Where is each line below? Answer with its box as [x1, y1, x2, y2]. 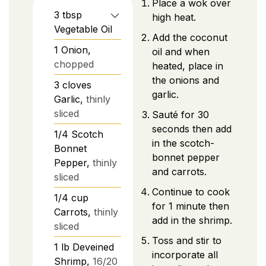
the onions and [152, 74, 219, 86]
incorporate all [152, 248, 218, 261]
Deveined [72, 240, 114, 253]
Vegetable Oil [54, 23, 112, 35]
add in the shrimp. [152, 214, 232, 226]
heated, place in [152, 59, 223, 72]
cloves [62, 78, 91, 91]
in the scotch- [152, 137, 214, 149]
